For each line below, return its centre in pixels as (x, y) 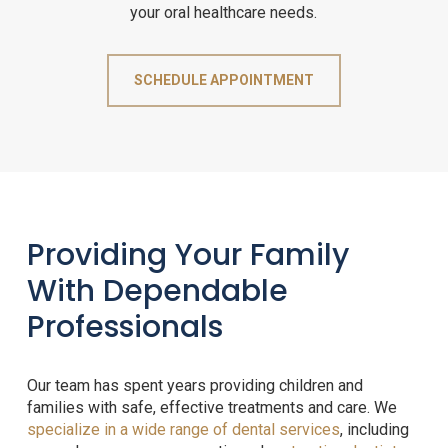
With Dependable (157, 291)
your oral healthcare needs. (224, 13)
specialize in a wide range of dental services (183, 430)
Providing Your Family (187, 255)
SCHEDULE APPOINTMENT (223, 80)
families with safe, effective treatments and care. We (211, 408)
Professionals (124, 327)
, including (374, 430)
